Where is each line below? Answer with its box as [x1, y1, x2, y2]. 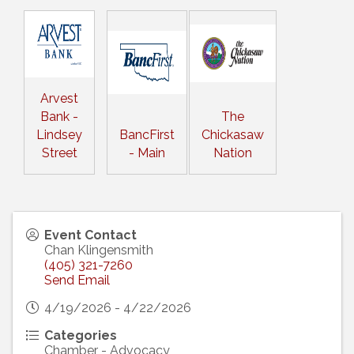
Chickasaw [201, 127, 264, 143]
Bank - [40, 109, 78, 125]
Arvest [40, 91, 78, 107]
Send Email [44, 273, 110, 288]
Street [41, 145, 77, 161]
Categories [44, 328, 117, 344]
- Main [128, 145, 165, 161]
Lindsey [36, 127, 82, 143]
